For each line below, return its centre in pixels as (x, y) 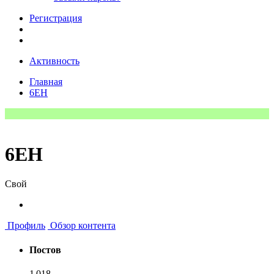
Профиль (25, 226)
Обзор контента (82, 226)
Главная (46, 81)
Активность (54, 61)
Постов (45, 250)
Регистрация (56, 18)
